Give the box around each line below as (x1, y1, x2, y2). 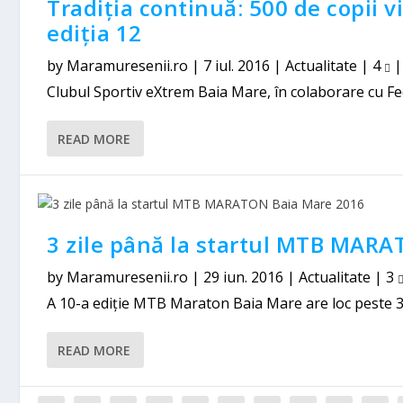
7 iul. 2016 (203, 56, 271, 76)
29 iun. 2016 (203, 267, 284, 287)
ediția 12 (47, 18, 142, 48)
